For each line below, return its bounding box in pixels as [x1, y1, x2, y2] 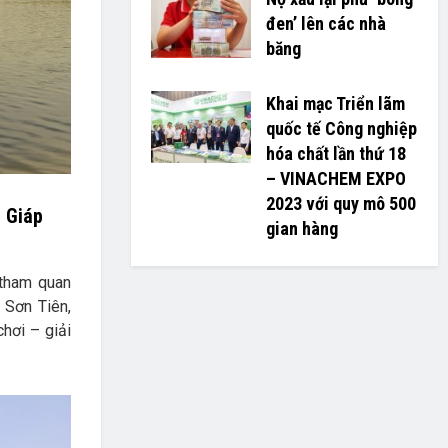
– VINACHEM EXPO [265, 168, 406, 189]
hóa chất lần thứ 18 [265, 143, 406, 164]
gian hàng [265, 218, 338, 239]
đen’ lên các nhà [265, 13, 386, 34]
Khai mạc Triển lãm [265, 93, 405, 114]
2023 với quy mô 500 [265, 193, 416, 214]
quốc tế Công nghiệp [265, 118, 417, 139]
